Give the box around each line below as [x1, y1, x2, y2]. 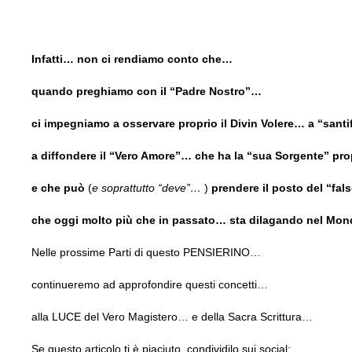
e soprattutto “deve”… [92, 181, 204, 194]
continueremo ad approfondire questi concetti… [31, 277, 268, 291]
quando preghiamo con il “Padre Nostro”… [31, 84, 262, 97]
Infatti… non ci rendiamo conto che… [31, 52, 233, 65]
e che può [31, 181, 88, 194]
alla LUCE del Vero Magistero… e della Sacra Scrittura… [31, 310, 313, 323]
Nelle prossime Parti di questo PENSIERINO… [31, 245, 261, 258]
